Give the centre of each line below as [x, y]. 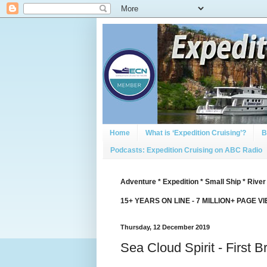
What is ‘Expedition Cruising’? [196, 133]
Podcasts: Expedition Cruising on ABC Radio [186, 150]
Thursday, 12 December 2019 [165, 227]
